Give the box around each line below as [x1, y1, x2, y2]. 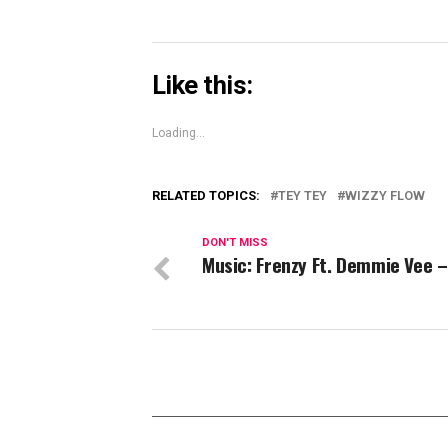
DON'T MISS [202, 236, 268, 250]
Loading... [152, 126, 205, 141]
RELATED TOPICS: [152, 188, 260, 204]
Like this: [152, 70, 253, 101]
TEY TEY [278, 188, 327, 204]
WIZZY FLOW [345, 188, 425, 204]
